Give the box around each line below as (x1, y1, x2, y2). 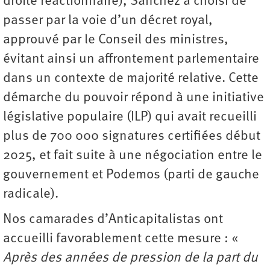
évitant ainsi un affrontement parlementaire (3, 52, 259, 66)
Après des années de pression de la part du (3, 251, 258, 265)
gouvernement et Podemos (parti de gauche (3, 168, 259, 182)
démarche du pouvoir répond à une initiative (3, 90, 264, 105)
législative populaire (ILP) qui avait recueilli (3, 110, 257, 124)
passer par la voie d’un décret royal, (3, 13, 213, 28)
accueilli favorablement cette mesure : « (3, 231, 238, 246)
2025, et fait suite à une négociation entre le (3, 148, 262, 163)
